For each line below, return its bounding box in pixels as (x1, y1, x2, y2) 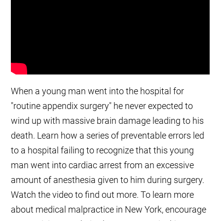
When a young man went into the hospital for (11, 86, 184, 97)
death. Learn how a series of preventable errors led (11, 130, 205, 141)
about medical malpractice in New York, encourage (11, 204, 207, 215)
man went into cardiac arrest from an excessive (11, 160, 194, 171)
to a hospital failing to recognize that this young (11, 145, 194, 156)
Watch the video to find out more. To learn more (11, 189, 194, 200)
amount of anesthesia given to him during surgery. (11, 175, 205, 185)
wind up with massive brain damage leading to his (11, 115, 204, 126)
